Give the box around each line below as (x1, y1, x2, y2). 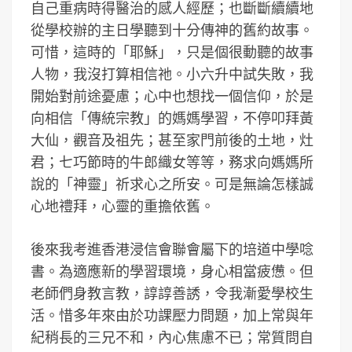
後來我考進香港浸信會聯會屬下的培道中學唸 (31, 240, 313, 258)
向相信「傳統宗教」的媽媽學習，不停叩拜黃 (31, 109, 313, 127)
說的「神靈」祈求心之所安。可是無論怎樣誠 (31, 175, 313, 193)
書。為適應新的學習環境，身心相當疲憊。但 (31, 262, 313, 280)
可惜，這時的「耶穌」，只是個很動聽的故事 (31, 43, 313, 61)
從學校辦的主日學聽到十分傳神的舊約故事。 (31, 21, 313, 39)
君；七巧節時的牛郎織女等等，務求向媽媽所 (31, 153, 313, 171)
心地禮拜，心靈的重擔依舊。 (31, 197, 214, 215)
